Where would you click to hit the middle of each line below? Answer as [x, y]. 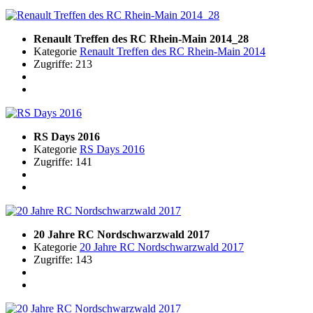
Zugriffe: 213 [63, 64]
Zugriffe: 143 [63, 259]
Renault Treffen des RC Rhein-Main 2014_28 [141, 38]
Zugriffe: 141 [63, 161]
